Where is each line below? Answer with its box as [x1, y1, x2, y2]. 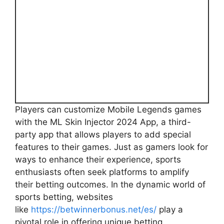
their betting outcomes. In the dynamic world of [15, 179, 205, 190]
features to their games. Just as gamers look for [15, 142, 208, 152]
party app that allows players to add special [15, 129, 191, 140]
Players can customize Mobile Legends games [15, 104, 201, 115]
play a [156, 204, 183, 215]
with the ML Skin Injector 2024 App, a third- [15, 117, 191, 127]
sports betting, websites [15, 192, 113, 202]
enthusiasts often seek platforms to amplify [15, 167, 189, 177]
